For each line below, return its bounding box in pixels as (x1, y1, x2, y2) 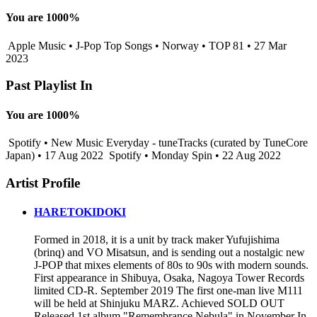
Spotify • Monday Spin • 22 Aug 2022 (106, 149, 281, 161)
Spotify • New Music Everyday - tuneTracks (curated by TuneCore (6, 136, 308, 149)
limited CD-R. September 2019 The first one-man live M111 (34, 284, 303, 297)
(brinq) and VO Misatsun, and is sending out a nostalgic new (34, 246, 305, 259)
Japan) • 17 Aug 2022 (6, 149, 106, 161)
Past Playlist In (6, 78, 93, 93)
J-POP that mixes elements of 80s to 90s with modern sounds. (34, 259, 309, 272)
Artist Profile (6, 175, 80, 190)
